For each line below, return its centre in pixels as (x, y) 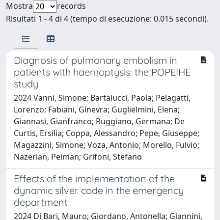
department (41, 202)
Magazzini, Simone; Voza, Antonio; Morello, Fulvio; (107, 145)
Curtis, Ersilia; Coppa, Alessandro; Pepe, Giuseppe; (107, 133)
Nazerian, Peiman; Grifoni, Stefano (78, 156)
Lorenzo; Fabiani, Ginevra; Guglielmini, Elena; (97, 109)
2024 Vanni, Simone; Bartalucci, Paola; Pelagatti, (102, 97)
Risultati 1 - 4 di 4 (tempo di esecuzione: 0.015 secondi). (107, 18)
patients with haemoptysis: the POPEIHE (102, 72)
